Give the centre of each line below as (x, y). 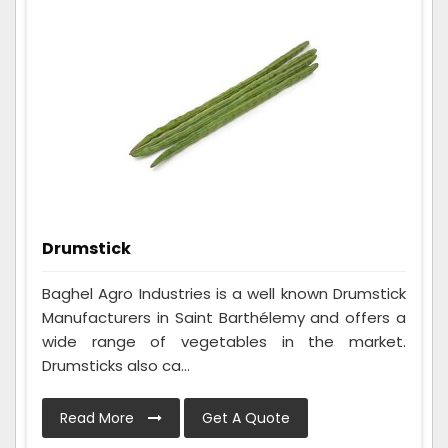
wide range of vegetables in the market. (224, 341)
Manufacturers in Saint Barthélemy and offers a (224, 317)
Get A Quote (246, 417)
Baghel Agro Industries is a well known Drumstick (224, 293)
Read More (99, 417)
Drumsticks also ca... (116, 365)
